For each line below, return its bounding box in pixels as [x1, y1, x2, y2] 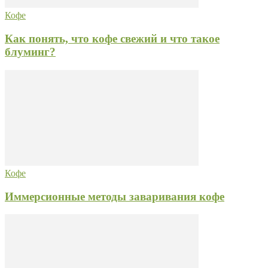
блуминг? [5, 45, 56, 59]
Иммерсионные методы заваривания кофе [5, 190, 224, 203]
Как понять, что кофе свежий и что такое [5, 32, 220, 45]
